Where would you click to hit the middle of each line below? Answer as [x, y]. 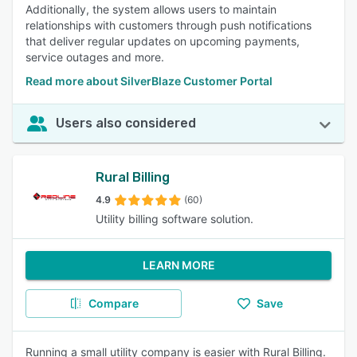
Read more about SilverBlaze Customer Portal [149, 81]
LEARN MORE [178, 265]
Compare [113, 303]
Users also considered [126, 123]
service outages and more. [95, 57]
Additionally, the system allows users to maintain [151, 9]
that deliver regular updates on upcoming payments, [163, 41]
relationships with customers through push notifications [169, 25]
